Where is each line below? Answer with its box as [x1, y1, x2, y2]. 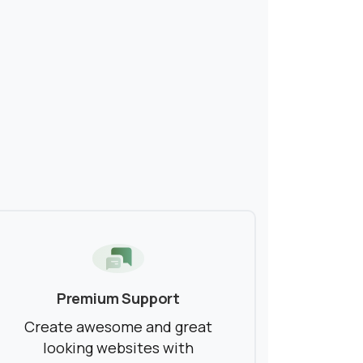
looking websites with [42, 338, 194, 358]
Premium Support [56, 288, 181, 309]
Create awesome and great [23, 317, 212, 337]
